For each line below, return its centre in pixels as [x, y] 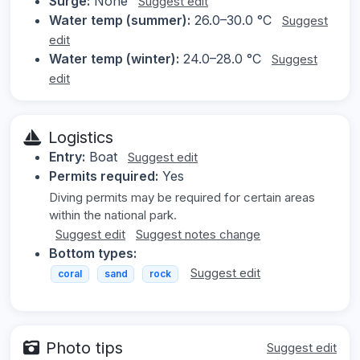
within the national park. [113, 215]
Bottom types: [93, 254]
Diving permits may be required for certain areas [182, 198]
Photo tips [84, 348]
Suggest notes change [198, 235]
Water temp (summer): [120, 20]
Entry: [67, 157]
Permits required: [104, 176]
